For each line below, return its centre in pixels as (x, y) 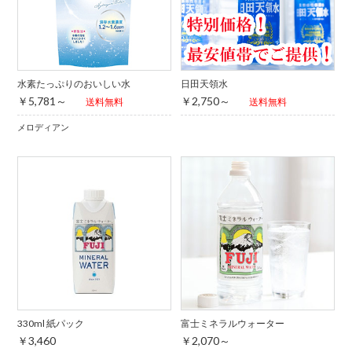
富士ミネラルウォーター (232, 323)
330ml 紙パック (51, 323)
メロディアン (44, 127)
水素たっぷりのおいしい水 (74, 84)
